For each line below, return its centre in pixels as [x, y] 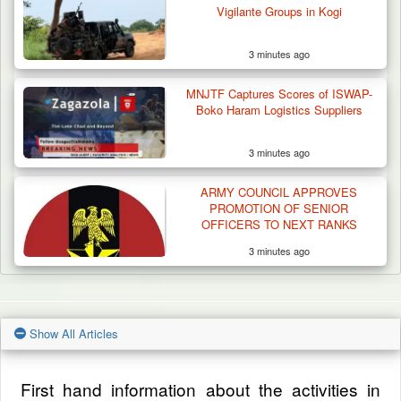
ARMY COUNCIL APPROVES [279, 192]
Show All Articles [72, 333]
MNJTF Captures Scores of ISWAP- [279, 93]
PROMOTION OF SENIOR [279, 208]
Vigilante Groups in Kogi [279, 11]
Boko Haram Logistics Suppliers [279, 109]
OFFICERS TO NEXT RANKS [279, 224]
